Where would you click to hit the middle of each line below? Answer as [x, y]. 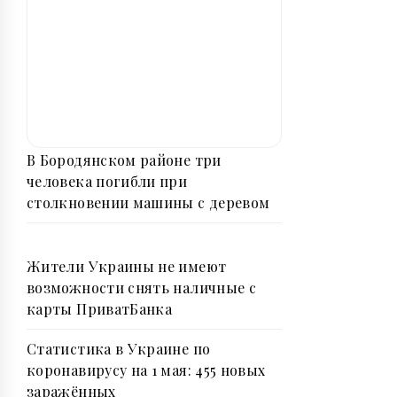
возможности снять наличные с [142, 288]
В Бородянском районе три [124, 160]
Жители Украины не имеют [127, 267]
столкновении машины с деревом [148, 203]
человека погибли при [107, 182]
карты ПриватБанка [100, 309]
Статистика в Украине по [119, 349]
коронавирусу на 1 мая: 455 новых [146, 370]
